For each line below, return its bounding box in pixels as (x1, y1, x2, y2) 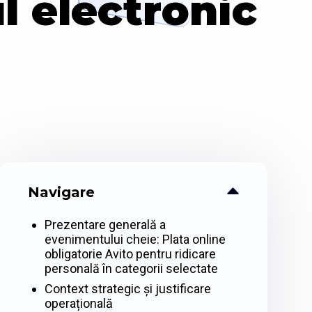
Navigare (27, 184, 95, 201)
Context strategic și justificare (44, 281, 211, 297)
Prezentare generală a (44, 217, 166, 233)
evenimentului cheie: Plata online (44, 232, 226, 247)
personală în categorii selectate (44, 261, 218, 276)
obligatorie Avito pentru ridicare (44, 247, 216, 262)
